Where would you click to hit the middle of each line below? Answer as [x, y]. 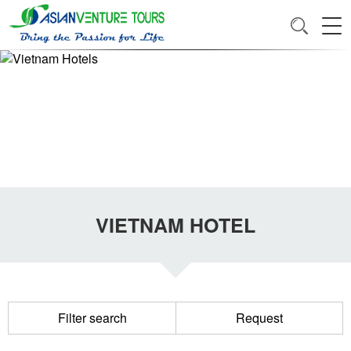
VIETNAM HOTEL [175, 225]
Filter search [92, 318]
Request [259, 318]
